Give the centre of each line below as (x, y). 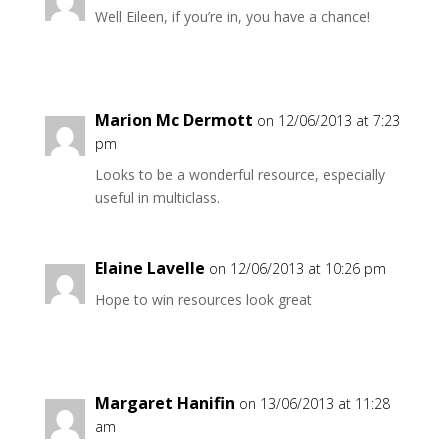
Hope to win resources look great (203, 299)
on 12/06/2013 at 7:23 (328, 120)
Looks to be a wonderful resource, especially (239, 174)
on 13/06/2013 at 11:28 (314, 403)
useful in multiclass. (157, 197)
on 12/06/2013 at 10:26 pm (297, 268)
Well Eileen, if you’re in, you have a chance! (232, 16)
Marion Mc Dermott (173, 120)
